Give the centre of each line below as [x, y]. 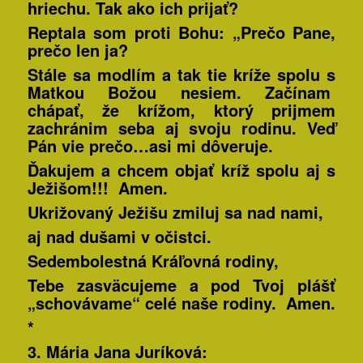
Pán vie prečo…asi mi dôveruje [147, 146]
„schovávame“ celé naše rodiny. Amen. [181, 303]
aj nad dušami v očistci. [119, 237]
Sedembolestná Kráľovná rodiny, [153, 261]
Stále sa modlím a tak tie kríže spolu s [181, 75]
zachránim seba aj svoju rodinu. [167, 128]
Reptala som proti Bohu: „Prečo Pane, [181, 32]
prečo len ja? [77, 50]
